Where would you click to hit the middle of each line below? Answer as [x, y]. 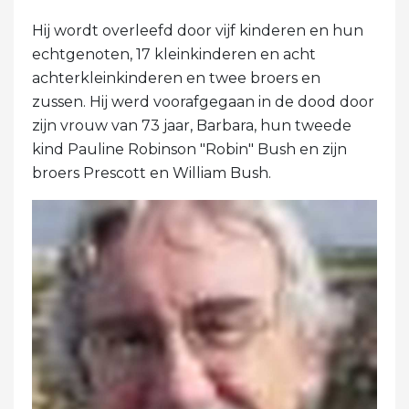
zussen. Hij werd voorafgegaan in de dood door [203, 101]
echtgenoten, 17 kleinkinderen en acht [174, 54]
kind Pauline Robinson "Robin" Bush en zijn [189, 149]
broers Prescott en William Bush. [152, 173]
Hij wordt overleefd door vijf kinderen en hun [198, 30]
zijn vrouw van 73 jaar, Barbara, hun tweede [192, 125]
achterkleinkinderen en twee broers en [176, 78]
